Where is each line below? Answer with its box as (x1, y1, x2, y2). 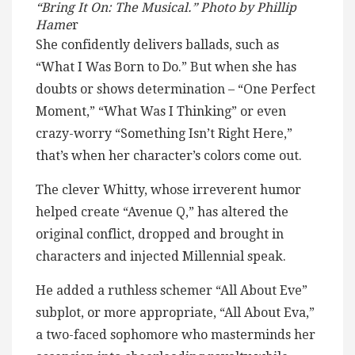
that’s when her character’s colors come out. (36, 147, 302, 163)
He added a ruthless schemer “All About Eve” (36, 282, 307, 298)
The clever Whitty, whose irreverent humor (36, 181, 301, 197)
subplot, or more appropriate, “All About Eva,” (36, 304, 315, 320)
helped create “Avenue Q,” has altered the (36, 204, 288, 219)
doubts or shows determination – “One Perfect (36, 81, 315, 97)
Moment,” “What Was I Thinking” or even (36, 103, 286, 119)
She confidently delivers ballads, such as (36, 36, 279, 52)
